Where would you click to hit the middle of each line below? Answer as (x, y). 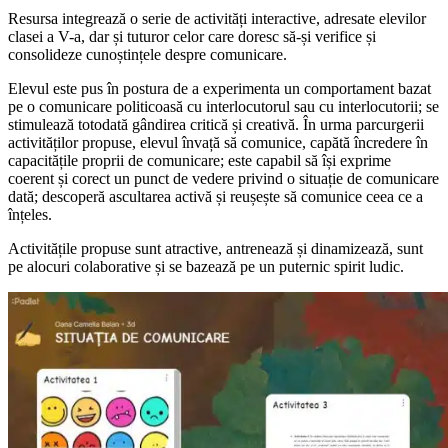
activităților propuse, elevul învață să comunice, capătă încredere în (218, 143)
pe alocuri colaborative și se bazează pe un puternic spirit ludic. (206, 267)
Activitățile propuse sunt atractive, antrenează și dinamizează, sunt (215, 249)
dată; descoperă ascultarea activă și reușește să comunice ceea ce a (215, 197)
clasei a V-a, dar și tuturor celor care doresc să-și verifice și (192, 37)
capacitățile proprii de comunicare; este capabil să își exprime (199, 161)
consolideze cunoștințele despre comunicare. (147, 55)
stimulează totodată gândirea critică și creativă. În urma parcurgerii (216, 125)
